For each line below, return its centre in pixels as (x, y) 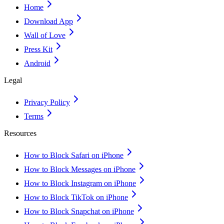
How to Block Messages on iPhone (80, 169)
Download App (48, 21)
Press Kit (38, 49)
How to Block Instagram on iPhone (80, 183)
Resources (20, 133)
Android (37, 63)
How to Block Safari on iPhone (74, 155)
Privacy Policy (47, 102)
